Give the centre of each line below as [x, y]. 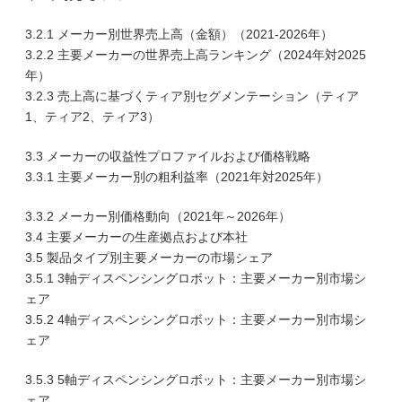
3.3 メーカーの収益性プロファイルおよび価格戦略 [168, 156]
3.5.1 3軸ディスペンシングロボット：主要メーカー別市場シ [196, 278]
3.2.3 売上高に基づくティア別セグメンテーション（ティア [192, 96]
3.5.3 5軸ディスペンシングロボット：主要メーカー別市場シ [196, 380]
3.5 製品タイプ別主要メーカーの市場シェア [149, 258]
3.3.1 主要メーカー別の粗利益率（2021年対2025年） [177, 177]
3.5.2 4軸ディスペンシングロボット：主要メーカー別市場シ [196, 319]
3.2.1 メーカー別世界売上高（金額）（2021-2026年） [179, 34]
